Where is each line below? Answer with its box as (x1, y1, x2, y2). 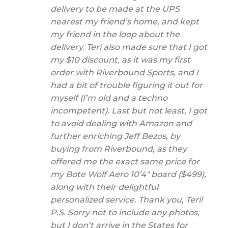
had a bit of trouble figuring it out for (50, 80, 203, 90)
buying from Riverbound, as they (50, 144, 187, 154)
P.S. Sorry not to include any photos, (50, 207, 199, 217)
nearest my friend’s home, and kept (50, 16, 199, 26)
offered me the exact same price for (50, 156, 199, 166)
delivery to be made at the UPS (50, 4, 180, 14)
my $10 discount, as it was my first (50, 54, 190, 65)
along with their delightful (50, 182, 158, 192)
